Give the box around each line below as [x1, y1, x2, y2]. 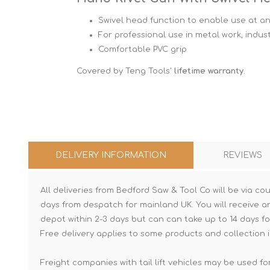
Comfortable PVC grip [98, 45, 187, 54]
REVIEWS [223, 151, 262, 160]
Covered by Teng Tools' [77, 67, 174, 75]
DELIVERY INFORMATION [55, 151, 166, 160]
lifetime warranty [174, 67, 243, 75]
